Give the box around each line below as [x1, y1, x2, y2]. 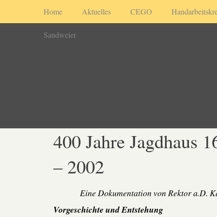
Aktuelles [82, 6, 111, 16]
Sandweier [44, 30, 76, 40]
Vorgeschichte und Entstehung [53, 203, 163, 216]
